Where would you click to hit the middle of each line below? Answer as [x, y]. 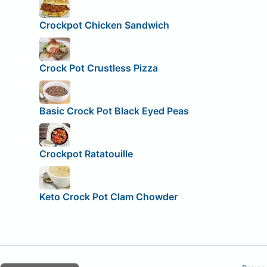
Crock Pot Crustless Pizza [98, 68]
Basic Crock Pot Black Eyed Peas [114, 111]
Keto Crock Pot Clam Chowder [108, 197]
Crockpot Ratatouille [86, 154]
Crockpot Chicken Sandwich [104, 25]
